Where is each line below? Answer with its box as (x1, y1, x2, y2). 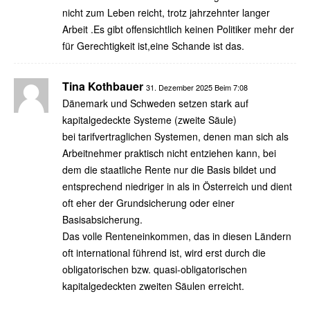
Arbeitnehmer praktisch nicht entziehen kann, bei (62, 145, 276, 160)
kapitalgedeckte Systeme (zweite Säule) (62, 112, 237, 127)
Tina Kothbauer (62, 77, 143, 94)
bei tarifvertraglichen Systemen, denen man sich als (62, 129, 289, 143)
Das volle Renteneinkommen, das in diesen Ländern (62, 228, 291, 243)
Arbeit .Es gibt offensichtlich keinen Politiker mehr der (62, 21, 294, 36)
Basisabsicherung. (62, 212, 143, 226)
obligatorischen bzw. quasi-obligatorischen (62, 262, 247, 276)
